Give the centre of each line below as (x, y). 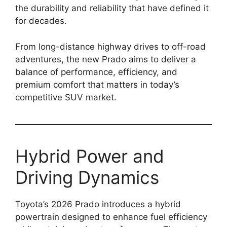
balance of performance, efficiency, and (96, 72)
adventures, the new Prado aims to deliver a (106, 59)
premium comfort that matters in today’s (97, 84)
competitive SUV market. (66, 97)
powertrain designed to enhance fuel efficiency (111, 217)
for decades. (41, 21)
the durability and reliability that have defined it (112, 8)
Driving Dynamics (87, 177)
